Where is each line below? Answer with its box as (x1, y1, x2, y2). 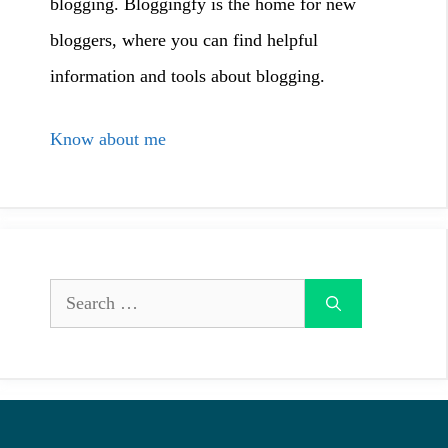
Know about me (50, 128, 171, 149)
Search (49, 285, 98, 306)
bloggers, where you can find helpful (50, 29, 318, 50)
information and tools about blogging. (50, 65, 325, 86)
